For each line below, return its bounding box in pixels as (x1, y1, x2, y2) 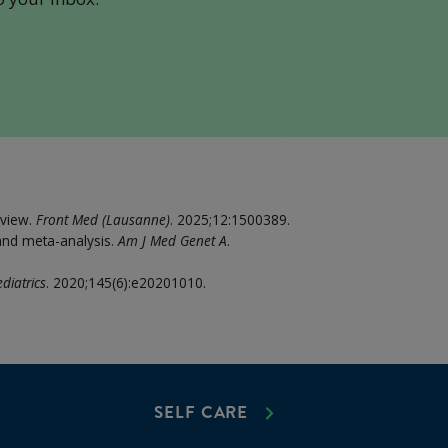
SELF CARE (154, 399, 249, 425)
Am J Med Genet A (117, 230, 227, 250)
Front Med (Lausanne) (35, 209, 170, 229)
